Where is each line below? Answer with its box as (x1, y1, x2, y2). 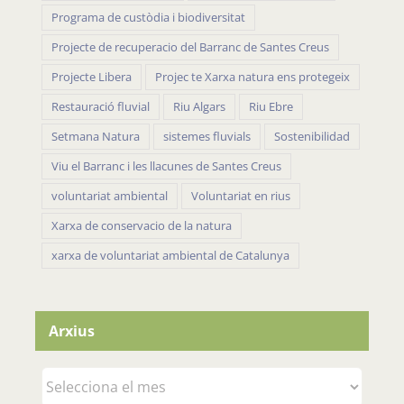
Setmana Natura (51, 129, 140, 145)
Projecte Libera (51, 69, 132, 86)
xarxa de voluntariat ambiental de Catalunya (51, 248, 289, 264)
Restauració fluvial (51, 99, 150, 115)
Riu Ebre (249, 99, 293, 115)
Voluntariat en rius (191, 188, 290, 205)
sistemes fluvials (163, 129, 251, 145)
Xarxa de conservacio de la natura (51, 218, 232, 234)
